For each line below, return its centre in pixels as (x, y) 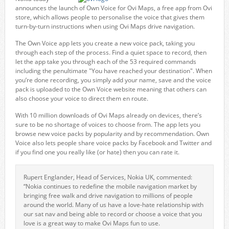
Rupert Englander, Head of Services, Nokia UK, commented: (108, 177)
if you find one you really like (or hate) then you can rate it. (97, 152)
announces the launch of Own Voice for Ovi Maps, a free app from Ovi (113, 8)
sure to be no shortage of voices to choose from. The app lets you (108, 124)
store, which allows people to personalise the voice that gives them (110, 17)
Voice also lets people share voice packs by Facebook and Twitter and (113, 143)
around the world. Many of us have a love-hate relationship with (113, 205)
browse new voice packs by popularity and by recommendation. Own (112, 134)
